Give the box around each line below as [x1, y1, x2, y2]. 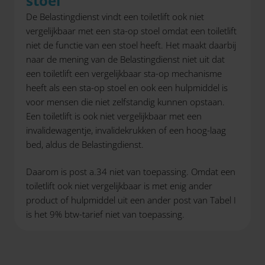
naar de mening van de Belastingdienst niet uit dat [26, 53, 225, 65]
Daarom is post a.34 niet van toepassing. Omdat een [26, 166, 235, 177]
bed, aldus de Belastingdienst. [26, 138, 144, 150]
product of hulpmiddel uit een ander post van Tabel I [26, 194, 236, 206]
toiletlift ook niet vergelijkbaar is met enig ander [26, 180, 212, 192]
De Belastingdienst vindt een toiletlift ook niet [26, 10, 204, 22]
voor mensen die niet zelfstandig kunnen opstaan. [26, 95, 225, 108]
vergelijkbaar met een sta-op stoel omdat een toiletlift [26, 24, 237, 37]
